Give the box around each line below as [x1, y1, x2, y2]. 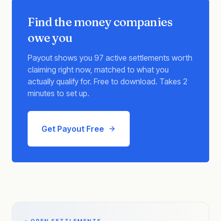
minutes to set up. [28, 88, 89, 98]
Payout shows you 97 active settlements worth [28, 53, 192, 63]
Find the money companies [28, 15, 173, 29]
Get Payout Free [41, 124, 104, 134]
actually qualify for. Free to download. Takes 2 [28, 76, 187, 86]
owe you [28, 31, 73, 45]
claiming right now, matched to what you [28, 65, 169, 74]
